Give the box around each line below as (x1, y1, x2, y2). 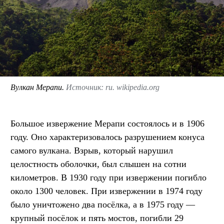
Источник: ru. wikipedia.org (66, 82, 159, 91)
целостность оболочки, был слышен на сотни (10, 158, 186, 169)
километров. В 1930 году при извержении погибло (10, 172, 206, 182)
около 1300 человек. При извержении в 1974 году (10, 185, 202, 196)
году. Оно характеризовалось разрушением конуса (10, 131, 204, 142)
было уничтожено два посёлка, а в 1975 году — (10, 199, 195, 209)
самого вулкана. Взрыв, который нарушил (10, 145, 173, 155)
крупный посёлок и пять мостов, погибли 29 (10, 212, 183, 223)
